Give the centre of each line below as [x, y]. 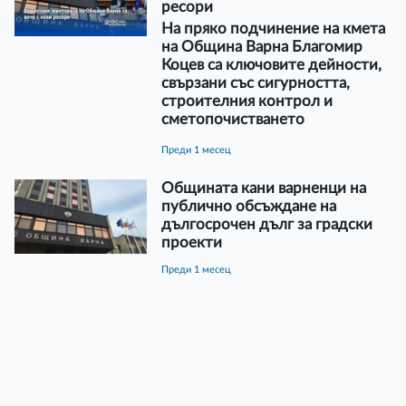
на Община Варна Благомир [261, 46]
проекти [191, 242]
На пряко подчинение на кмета [273, 28]
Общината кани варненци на [263, 188]
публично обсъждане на [248, 206]
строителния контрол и [246, 101]
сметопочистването [232, 119]
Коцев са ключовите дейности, [271, 64]
